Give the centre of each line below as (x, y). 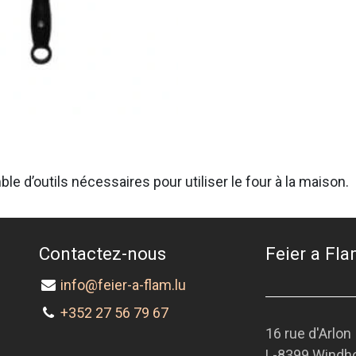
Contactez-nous (103, 254)
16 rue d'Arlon (310, 334)
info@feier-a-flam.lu (124, 285)
